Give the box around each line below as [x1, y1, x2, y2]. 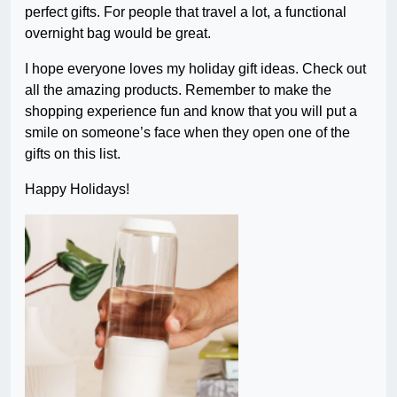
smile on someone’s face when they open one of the [25, 125, 350, 141]
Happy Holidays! [25, 182, 129, 198]
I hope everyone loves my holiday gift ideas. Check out [25, 61, 366, 77]
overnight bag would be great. [25, 26, 211, 42]
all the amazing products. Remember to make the [25, 82, 331, 98]
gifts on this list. [25, 146, 121, 162]
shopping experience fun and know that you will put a [25, 104, 357, 120]
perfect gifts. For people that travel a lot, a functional [25, 4, 346, 20]
